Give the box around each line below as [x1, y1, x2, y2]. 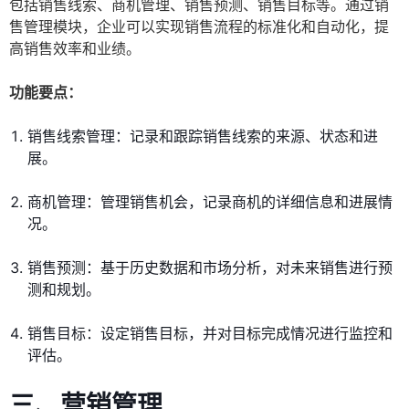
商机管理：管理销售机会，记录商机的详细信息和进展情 [27, 193, 393, 212]
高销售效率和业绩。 [9, 39, 141, 58]
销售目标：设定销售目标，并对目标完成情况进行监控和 [27, 324, 393, 343]
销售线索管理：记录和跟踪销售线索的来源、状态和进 [27, 127, 378, 146]
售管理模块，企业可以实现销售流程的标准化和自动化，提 [9, 17, 389, 37]
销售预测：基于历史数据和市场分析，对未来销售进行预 [27, 258, 393, 278]
